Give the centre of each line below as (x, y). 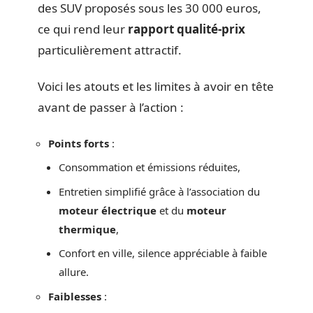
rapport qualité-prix (187, 29)
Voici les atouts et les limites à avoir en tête (156, 87)
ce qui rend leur (83, 29)
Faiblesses (75, 296)
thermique (87, 229)
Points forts (79, 143)
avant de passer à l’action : (111, 108)
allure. (74, 272)
